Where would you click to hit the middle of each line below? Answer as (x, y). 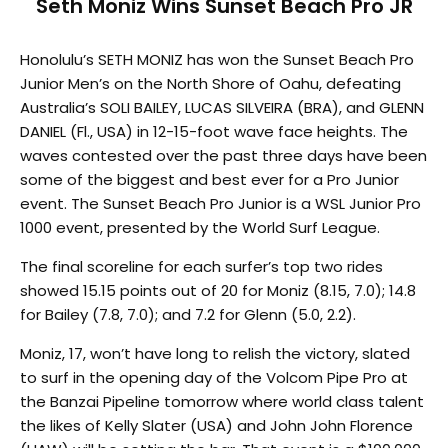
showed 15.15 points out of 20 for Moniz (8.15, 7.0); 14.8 (218, 291)
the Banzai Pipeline (92, 402)
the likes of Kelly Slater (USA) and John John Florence (216, 426)
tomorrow (201, 402)
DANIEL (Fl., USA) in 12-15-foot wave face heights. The (214, 132)
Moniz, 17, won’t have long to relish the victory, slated (215, 354)
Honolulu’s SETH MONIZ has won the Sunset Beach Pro (217, 60)
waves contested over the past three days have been (223, 156)
